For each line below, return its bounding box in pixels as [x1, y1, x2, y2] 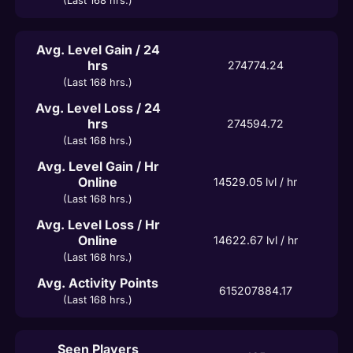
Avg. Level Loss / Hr [35, 216, 160, 232]
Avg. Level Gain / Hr [36, 158, 159, 174]
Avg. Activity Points [37, 274, 158, 291]
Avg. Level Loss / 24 [35, 99, 161, 116]
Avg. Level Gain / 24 [35, 41, 160, 58]
